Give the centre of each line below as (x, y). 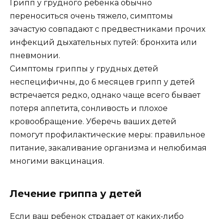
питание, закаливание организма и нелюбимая (108, 148)
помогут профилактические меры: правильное (108, 135)
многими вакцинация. (57, 161)
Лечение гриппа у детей (76, 194)
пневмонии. (35, 56)
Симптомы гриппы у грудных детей (84, 69)
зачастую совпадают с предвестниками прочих (108, 29)
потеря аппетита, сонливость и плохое (89, 109)
